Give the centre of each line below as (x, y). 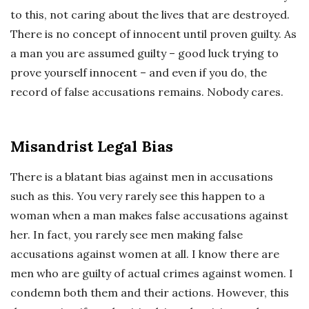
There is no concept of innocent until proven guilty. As (153, 34)
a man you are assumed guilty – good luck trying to (144, 53)
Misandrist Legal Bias (92, 146)
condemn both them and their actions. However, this (150, 292)
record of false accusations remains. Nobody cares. (147, 92)
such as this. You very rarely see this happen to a (138, 196)
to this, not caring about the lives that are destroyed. (150, 14)
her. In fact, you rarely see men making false (127, 235)
